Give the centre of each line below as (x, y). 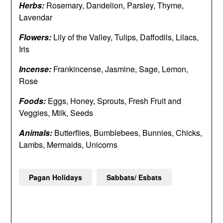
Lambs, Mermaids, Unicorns (68, 145)
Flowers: (36, 37)
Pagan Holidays (56, 177)
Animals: (37, 133)
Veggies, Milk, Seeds (56, 113)
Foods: (34, 101)
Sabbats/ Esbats (134, 177)
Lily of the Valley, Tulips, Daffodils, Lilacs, (126, 37)
